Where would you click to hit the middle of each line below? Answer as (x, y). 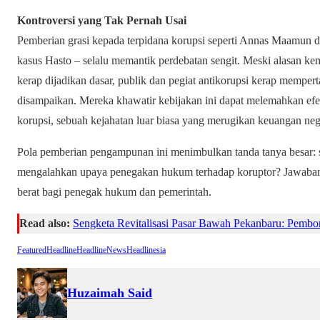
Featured (32, 250)
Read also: (45, 223)
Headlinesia (146, 250)
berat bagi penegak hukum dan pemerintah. (114, 191)
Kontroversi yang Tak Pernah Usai (102, 20)
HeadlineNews (101, 250)
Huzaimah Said (110, 292)
